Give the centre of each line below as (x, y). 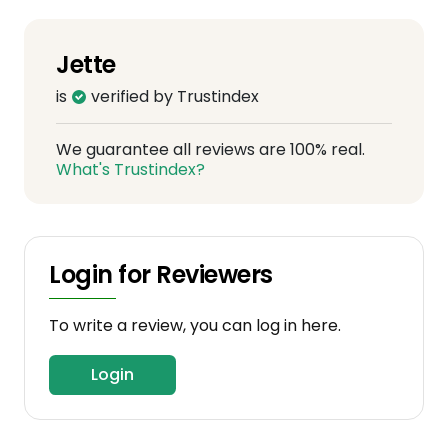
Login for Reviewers (161, 274)
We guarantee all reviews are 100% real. (210, 149)
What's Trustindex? (130, 169)
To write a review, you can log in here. (195, 325)
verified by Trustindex (173, 96)
